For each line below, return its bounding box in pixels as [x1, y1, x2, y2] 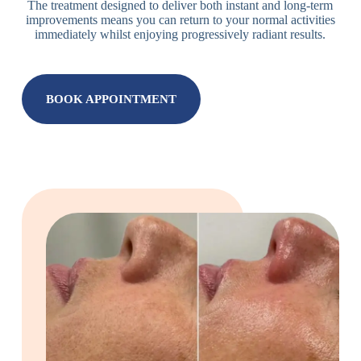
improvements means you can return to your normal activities [25, 12, 335, 27]
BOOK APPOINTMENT [45, 92, 176, 106]
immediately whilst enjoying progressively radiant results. [35, 27, 326, 41]
